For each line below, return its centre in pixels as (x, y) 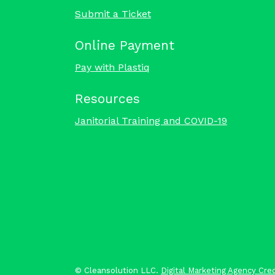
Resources (107, 98)
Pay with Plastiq (112, 67)
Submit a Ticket (113, 14)
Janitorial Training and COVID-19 (151, 120)
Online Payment (125, 45)
